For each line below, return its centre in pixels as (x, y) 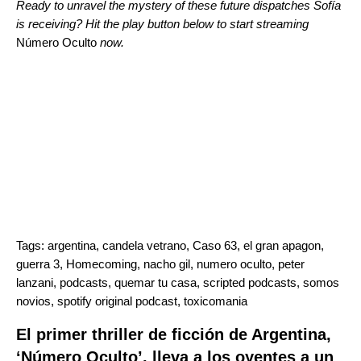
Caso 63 (215, 245)
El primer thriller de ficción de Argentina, (174, 334)
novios (33, 301)
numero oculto (234, 263)
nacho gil (167, 263)
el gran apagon (282, 245)
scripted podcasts (250, 282)
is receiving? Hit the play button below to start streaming (162, 23)
